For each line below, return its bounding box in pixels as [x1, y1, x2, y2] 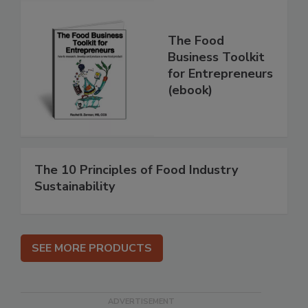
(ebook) [168, 81, 212, 98]
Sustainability [34, 177, 115, 195]
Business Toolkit [168, 48, 265, 65]
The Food [168, 32, 224, 49]
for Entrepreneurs [168, 65, 273, 82]
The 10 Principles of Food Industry [34, 161, 238, 178]
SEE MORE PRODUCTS [32, 240, 152, 256]
